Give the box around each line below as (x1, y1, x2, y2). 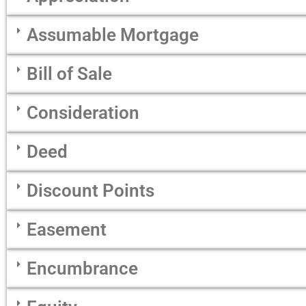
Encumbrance (27, 258, 138, 279)
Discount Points (27, 180, 154, 201)
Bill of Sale (27, 64, 112, 85)
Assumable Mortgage (27, 25, 199, 46)
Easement (27, 219, 107, 240)
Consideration (27, 102, 139, 124)
